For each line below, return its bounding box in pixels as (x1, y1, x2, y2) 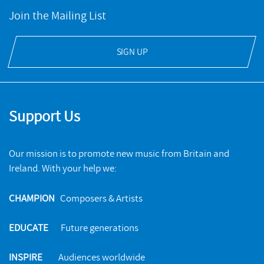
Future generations (48, 222, 138, 233)
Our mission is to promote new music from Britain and (9, 148, 229, 159)
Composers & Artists (55, 193, 143, 203)
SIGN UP (116, 47, 148, 57)
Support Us (9, 109, 80, 125)
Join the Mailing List (9, 10, 106, 22)
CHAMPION (9, 193, 55, 203)
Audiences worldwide (42, 252, 145, 262)
